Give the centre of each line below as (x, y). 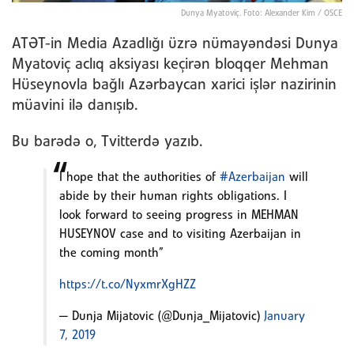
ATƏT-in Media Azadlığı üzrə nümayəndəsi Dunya (175, 44)
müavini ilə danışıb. (75, 105)
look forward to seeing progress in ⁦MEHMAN (179, 215)
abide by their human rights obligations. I (173, 196)
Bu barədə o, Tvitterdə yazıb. (107, 142)
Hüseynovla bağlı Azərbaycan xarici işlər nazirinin (174, 85)
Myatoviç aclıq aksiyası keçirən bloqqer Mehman (170, 64)
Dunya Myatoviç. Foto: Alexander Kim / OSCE (262, 13)
